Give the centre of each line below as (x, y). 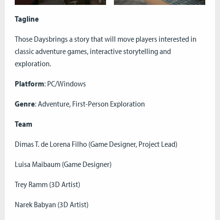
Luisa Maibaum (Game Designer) (63, 164)
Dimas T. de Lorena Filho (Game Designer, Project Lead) (96, 144)
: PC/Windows (65, 83)
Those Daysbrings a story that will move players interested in (106, 39)
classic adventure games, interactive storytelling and (93, 51)
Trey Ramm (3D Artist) (47, 184)
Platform (29, 83)
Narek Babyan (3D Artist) (52, 204)
